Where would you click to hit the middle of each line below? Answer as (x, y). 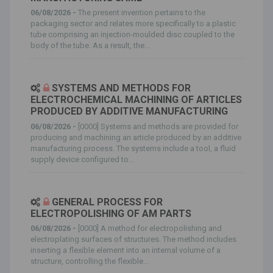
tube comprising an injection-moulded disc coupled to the (133, 34)
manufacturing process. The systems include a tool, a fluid (133, 148)
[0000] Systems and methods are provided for (158, 126)
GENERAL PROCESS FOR (107, 202)
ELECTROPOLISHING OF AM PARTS (111, 213)
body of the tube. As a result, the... (90, 45)
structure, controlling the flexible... (90, 261)
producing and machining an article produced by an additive (136, 137)
